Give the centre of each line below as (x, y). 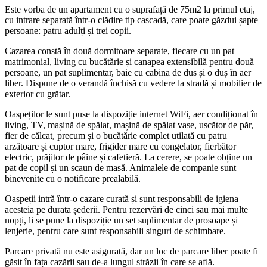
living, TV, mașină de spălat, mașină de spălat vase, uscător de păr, (129, 125)
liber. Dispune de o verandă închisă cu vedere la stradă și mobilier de (133, 83)
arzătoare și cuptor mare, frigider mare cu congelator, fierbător (120, 146)
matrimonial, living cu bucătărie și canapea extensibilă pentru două (129, 61)
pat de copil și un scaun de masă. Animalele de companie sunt (120, 167)
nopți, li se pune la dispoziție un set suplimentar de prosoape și (121, 220)
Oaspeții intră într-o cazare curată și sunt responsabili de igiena (122, 198)
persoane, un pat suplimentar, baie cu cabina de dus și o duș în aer (128, 72)
